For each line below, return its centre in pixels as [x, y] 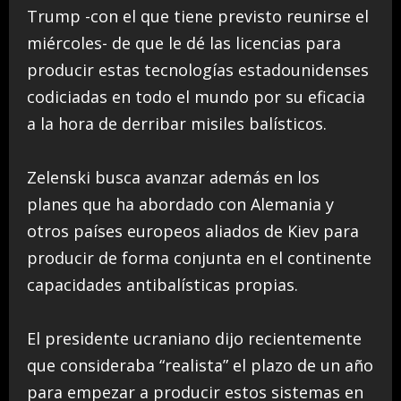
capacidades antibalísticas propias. [162, 284]
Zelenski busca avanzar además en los [173, 177]
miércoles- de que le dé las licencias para [184, 43]
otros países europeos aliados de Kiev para [193, 230]
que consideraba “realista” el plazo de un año [200, 365]
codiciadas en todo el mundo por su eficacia [196, 96]
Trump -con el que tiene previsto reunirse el [198, 16]
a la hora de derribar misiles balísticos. [177, 123]
